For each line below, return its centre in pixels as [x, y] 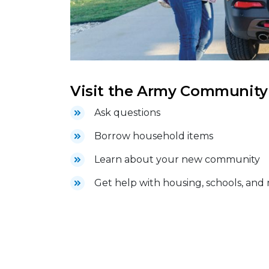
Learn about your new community [177, 159]
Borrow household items [154, 136]
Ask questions [127, 112]
